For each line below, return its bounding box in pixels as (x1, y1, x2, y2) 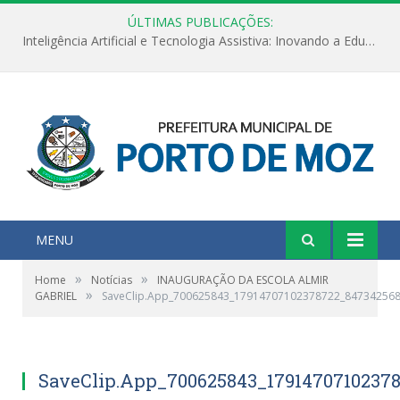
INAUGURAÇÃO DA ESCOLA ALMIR (157, 271, 329, 287)
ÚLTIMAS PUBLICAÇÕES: (127, 13, 273, 30)
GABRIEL (35, 287, 77, 304)
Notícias (91, 271, 132, 287)
